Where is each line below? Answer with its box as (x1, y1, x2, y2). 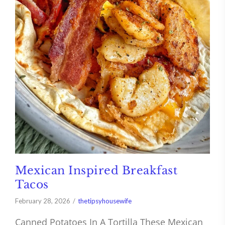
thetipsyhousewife (78, 197, 132, 205)
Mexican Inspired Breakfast (15, 164, 177, 178)
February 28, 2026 (15, 197, 70, 205)
